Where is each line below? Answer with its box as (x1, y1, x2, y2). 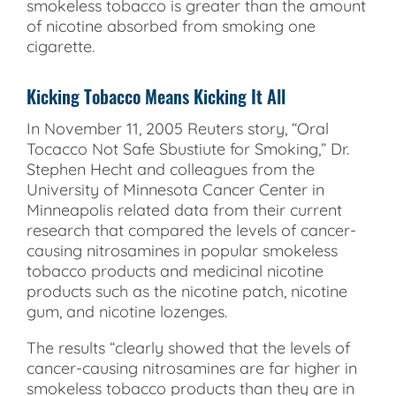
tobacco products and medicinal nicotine (27, 260, 324, 281)
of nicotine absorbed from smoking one (27, 15, 316, 36)
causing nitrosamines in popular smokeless (27, 240, 338, 261)
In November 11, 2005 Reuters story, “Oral (27, 118, 329, 139)
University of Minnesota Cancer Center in (27, 179, 324, 200)
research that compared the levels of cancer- (27, 219, 356, 240)
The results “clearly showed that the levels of (27, 337, 350, 358)
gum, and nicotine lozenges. (27, 301, 227, 322)
